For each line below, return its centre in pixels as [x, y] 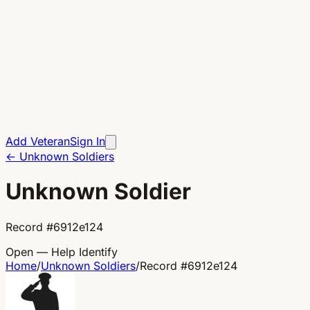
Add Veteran [38, 141]
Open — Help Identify [62, 252]
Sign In [88, 141]
